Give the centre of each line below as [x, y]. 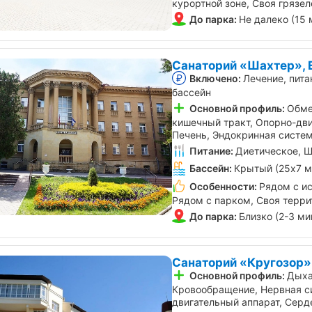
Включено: [215, 78]
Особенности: [223, 186]
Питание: [211, 151]
